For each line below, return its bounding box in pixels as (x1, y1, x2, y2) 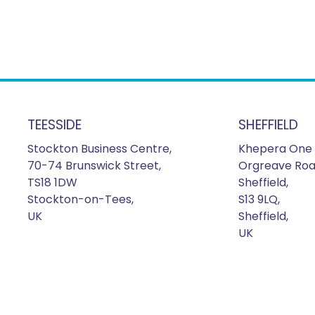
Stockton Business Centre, (27, 140, 172, 157)
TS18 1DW (27, 174, 77, 191)
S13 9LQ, (238, 191, 280, 207)
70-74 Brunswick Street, (27, 157, 161, 174)
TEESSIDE (27, 115, 82, 134)
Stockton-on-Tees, (27, 191, 134, 207)
